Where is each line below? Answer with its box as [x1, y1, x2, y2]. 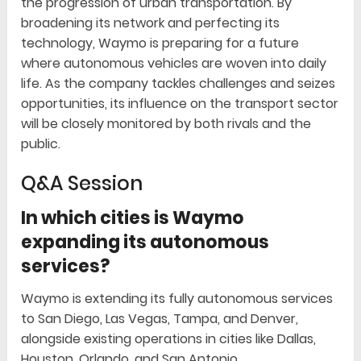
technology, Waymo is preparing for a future [21, 34, 300, 53]
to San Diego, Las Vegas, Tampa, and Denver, [21, 309, 299, 329]
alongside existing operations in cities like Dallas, [21, 330, 317, 349]
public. [21, 135, 61, 154]
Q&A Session [21, 170, 143, 197]
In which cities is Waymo [21, 205, 245, 231]
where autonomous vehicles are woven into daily [21, 54, 327, 73]
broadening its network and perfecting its [21, 14, 280, 33]
